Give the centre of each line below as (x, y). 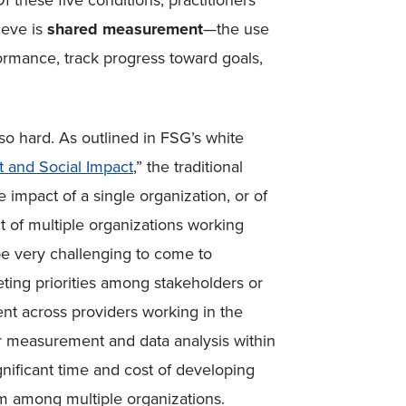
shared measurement (125, 29)
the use (243, 29)
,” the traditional (188, 167)
